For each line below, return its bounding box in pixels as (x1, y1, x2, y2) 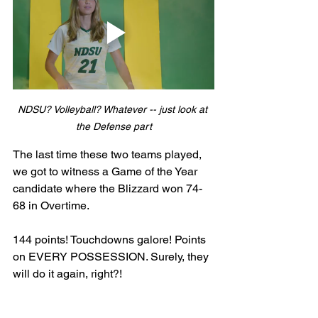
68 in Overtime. (13, 198, 92, 212)
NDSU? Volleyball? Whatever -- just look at (17, 103, 210, 115)
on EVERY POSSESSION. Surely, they (13, 249, 212, 263)
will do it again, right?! (13, 266, 125, 280)
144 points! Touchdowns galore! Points (13, 232, 209, 246)
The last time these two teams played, (13, 147, 204, 161)
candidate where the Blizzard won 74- (13, 181, 202, 195)
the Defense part (75, 120, 152, 132)
